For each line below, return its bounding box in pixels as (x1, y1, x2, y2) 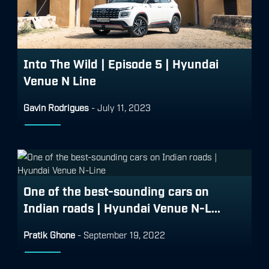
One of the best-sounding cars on (23, 183, 209, 198)
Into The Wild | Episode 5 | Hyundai (23, 56, 219, 71)
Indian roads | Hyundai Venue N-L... (23, 200, 220, 215)
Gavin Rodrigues (23, 101, 89, 113)
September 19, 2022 (83, 229, 165, 240)
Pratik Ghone (23, 229, 75, 240)
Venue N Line (23, 73, 96, 88)
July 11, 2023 (97, 101, 151, 113)
